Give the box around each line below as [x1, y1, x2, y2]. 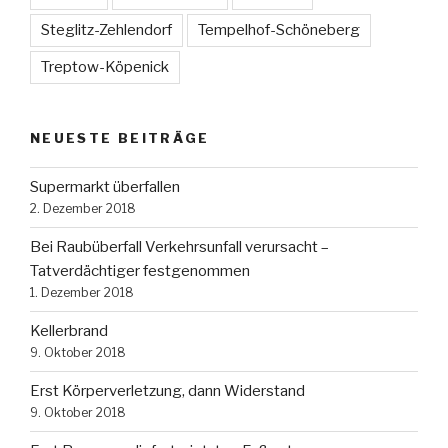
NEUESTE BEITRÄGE [30, 130, 210, 147]
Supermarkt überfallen [30, 178, 180, 197]
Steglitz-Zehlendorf [41, 21, 172, 40]
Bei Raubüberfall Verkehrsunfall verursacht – [30, 238, 329, 257]
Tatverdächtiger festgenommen [30, 262, 250, 281]
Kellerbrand [30, 322, 108, 341]
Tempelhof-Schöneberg [198, 21, 360, 40]
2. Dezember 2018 [30, 201, 136, 217]
